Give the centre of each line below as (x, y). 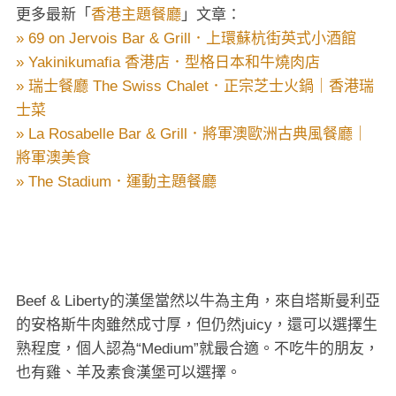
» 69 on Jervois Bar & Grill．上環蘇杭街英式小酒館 (186, 38)
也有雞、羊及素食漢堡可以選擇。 (129, 372)
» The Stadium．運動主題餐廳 (116, 181)
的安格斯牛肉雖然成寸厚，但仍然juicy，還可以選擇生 (197, 324)
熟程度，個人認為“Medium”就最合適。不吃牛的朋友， (198, 348)
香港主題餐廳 (136, 14)
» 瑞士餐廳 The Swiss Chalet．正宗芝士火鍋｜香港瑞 (195, 86)
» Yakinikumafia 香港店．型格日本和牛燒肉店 (168, 62)
